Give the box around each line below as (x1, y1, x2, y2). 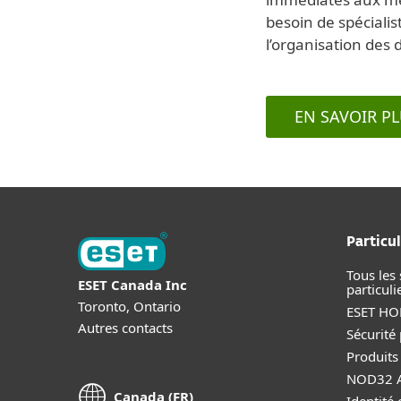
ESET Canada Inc (78, 275, 187, 294)
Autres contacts (78, 318, 173, 337)
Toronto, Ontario (78, 296, 181, 315)
